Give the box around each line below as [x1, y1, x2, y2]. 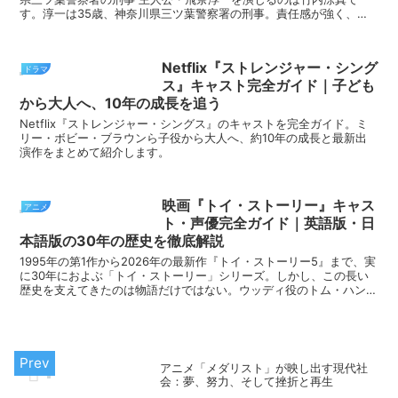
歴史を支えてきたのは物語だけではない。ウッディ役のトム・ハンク [20, 282, 378, 297]
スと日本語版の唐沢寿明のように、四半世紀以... [20, 296, 274, 311]
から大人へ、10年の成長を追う [20, 93, 222, 112]
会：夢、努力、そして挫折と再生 [160, 374, 334, 388]
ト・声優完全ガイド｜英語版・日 [162, 213, 376, 232]
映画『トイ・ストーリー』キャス [162, 195, 376, 214]
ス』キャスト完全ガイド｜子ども [162, 76, 376, 94]
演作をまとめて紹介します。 [20, 144, 171, 159]
